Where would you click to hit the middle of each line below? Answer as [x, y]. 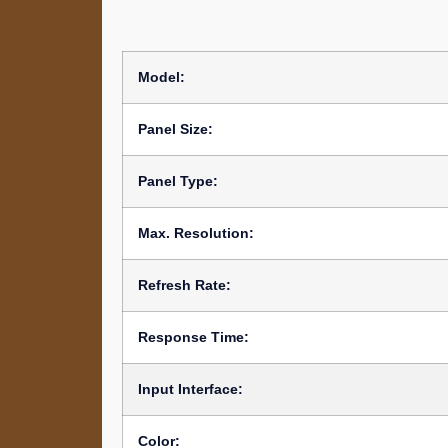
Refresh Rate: [184, 285]
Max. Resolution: [196, 233]
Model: [161, 77]
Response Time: [193, 337]
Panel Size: [175, 129]
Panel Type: [178, 181]
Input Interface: [190, 389]
